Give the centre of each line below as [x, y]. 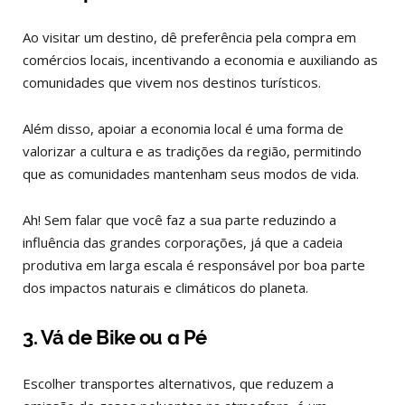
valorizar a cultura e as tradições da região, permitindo [192, 151]
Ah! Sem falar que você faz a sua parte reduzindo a [179, 219]
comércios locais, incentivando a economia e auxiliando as [200, 59]
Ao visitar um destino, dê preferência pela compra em [189, 37]
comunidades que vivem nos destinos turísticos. [172, 82]
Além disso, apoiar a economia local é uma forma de [183, 128]
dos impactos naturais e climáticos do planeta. [167, 287]
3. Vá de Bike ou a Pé [117, 337]
